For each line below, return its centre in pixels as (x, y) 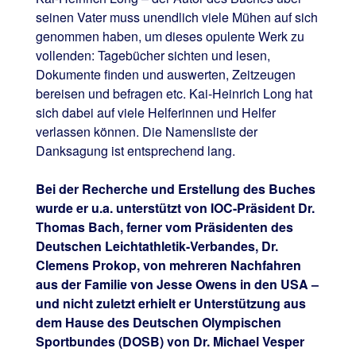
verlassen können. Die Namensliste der (146, 132)
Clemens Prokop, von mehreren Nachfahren (168, 265)
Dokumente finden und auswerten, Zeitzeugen (165, 75)
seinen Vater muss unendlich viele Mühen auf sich (176, 17)
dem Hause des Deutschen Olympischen (158, 323)
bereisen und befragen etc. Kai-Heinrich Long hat (174, 94)
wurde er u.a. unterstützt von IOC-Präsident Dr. (175, 208)
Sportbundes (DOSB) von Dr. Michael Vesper (170, 342)
